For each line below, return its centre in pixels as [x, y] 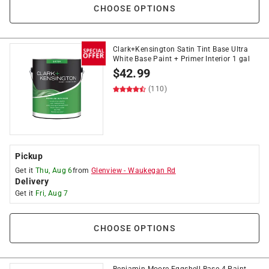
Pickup [29, 156]
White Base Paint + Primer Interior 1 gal [181, 59]
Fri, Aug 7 [52, 193]
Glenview [107, 171]
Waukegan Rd [152, 171]
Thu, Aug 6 [54, 171]
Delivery [32, 181]
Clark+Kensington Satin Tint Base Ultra [181, 49]
